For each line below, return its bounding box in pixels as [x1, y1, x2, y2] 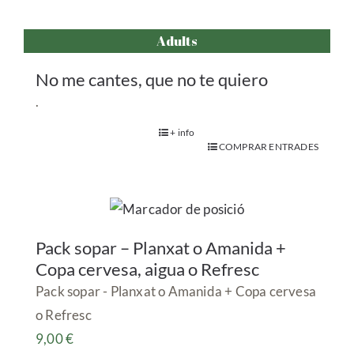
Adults [156, 32, 198, 50]
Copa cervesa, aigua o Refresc [36, 258, 259, 280]
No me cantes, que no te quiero [36, 69, 268, 90]
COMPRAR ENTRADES [218, 141, 318, 153]
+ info [170, 126, 195, 138]
